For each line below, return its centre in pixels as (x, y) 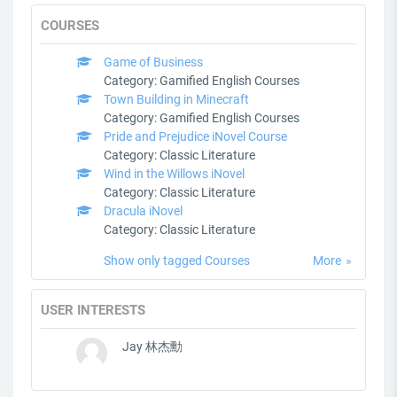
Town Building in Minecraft (176, 100)
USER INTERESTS (93, 311)
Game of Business (153, 62)
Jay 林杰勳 (152, 347)
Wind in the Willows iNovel (174, 174)
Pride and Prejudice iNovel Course (195, 137)
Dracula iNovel (143, 211)
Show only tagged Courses (177, 261)
